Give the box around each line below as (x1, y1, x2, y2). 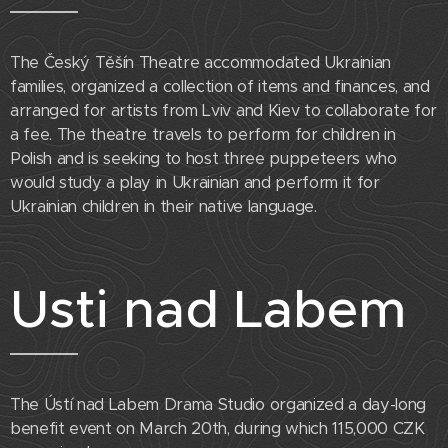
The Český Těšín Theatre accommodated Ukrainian (10, 52, 391, 74)
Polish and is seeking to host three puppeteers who (10, 148, 397, 170)
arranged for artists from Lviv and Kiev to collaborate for (10, 100, 437, 122)
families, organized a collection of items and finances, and (10, 76, 430, 98)
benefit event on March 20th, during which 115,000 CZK (10, 418, 425, 440)
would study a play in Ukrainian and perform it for (10, 172, 380, 194)
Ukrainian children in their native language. (10, 196, 317, 218)
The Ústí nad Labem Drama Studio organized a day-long (10, 394, 426, 416)
